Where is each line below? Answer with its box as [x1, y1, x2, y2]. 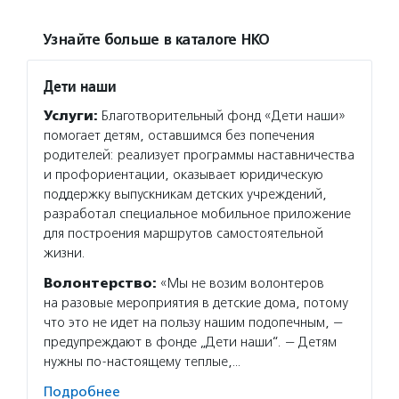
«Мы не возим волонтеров [157, 275, 324, 291]
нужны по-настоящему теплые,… [44, 354, 240, 370]
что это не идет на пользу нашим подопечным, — [44, 314, 343, 330]
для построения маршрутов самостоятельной [44, 225, 323, 241]
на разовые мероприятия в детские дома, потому [44, 295, 348, 311]
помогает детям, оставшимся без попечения [44, 127, 314, 143]
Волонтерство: [44, 275, 157, 291]
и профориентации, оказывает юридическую [44, 167, 323, 183]
